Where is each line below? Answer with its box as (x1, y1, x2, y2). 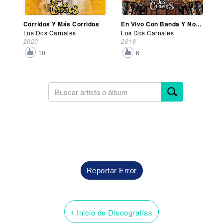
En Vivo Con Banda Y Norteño (196, 19, 202, 28)
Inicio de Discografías (74, 207, 152, 218)
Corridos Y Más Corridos (23, 19, 100, 28)
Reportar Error (86, 166, 137, 175)
